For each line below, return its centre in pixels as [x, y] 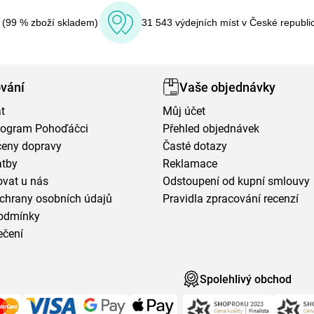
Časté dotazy [195, 146]
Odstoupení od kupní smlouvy [237, 181]
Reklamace [190, 164]
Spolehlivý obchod [246, 279]
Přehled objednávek [211, 129]
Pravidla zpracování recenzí [231, 199]
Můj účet [184, 111]
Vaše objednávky [228, 87]
